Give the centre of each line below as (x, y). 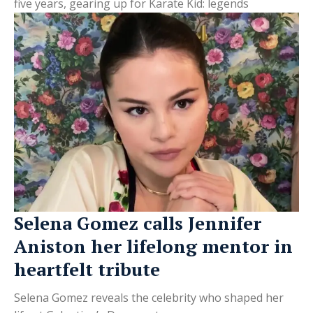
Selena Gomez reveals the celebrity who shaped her (149, 298)
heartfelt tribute (87, 269)
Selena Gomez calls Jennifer (138, 223)
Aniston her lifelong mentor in (153, 246)
